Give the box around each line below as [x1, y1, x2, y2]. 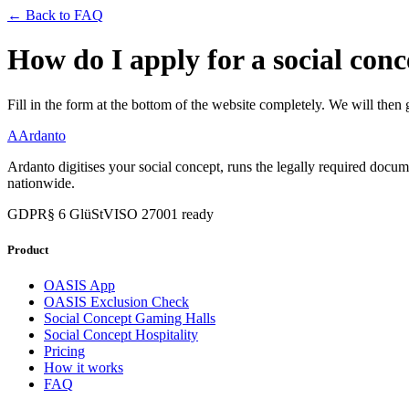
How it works [44, 360, 123, 376]
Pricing [44, 343, 85, 360]
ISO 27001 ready [114, 205, 214, 222]
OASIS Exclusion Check [44, 294, 189, 310]
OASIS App [44, 278, 115, 294]
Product [7, 243, 48, 257]
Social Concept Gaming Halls [44, 310, 215, 327]
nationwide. [7, 174, 75, 191]
